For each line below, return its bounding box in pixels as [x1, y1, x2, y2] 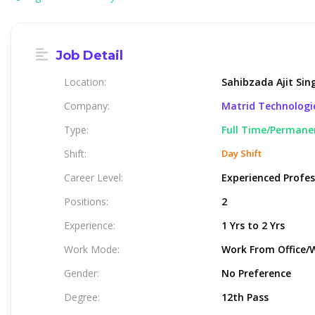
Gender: [64, 266, 99, 280]
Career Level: [64, 171, 123, 184]
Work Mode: [64, 243, 120, 256]
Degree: [64, 290, 100, 304]
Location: [64, 75, 106, 89]
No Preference [221, 266, 291, 280]
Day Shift [221, 147, 262, 160]
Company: [64, 99, 110, 112]
